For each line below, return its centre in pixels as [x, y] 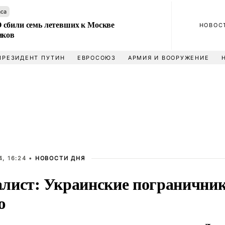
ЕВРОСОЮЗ [96, 58]
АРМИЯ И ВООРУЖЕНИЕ [168, 58]
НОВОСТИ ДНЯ [60, 158]
